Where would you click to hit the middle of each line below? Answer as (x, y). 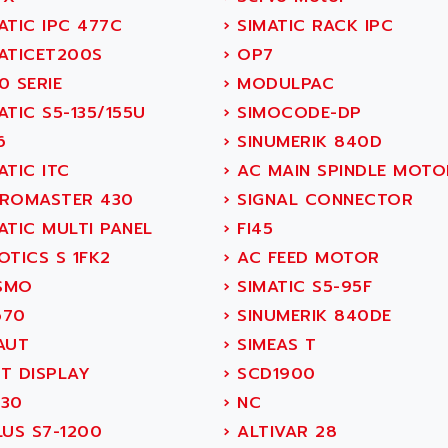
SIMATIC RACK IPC (311, 26)
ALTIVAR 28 (283, 432)
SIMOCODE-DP (296, 113)
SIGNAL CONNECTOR (321, 200)
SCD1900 (273, 374)
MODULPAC (282, 84)
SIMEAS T (273, 345)
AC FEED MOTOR (305, 258)
